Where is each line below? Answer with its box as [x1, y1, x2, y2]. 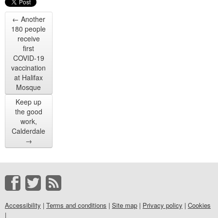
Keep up [16, 97, 42, 107]
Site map [112, 200, 137, 210]
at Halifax [14, 73, 43, 82]
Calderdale [12, 126, 46, 136]
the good [15, 107, 42, 116]
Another [18, 14, 45, 24]
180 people [11, 24, 46, 34]
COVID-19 [13, 53, 44, 63]
